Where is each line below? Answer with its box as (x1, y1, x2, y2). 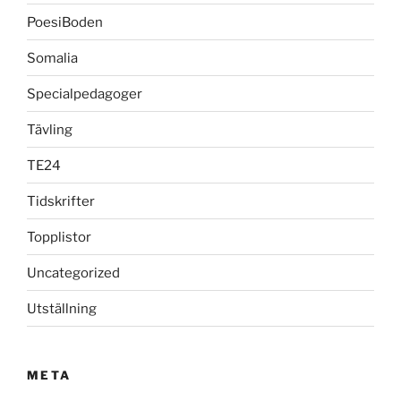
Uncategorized (27, 264, 120, 281)
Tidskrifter (27, 192, 95, 209)
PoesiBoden (27, 13, 103, 30)
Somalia (27, 49, 78, 66)
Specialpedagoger (27, 85, 142, 102)
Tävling (27, 121, 73, 138)
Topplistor (27, 228, 91, 245)
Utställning (27, 300, 97, 317)
